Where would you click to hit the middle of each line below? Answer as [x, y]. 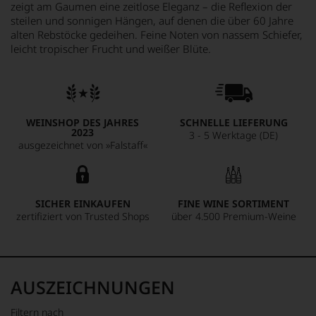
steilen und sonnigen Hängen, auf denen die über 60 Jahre [152, 20]
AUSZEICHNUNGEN [93, 287]
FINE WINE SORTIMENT [233, 203]
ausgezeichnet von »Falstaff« [83, 145]
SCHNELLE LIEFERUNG [233, 122]
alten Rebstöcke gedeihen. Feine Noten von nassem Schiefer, [157, 35]
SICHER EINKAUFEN [83, 203]
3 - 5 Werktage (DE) [233, 135]
